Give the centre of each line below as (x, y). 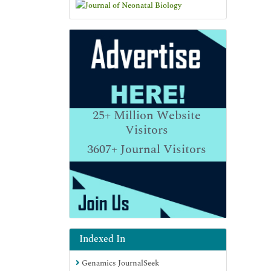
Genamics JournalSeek (119, 263)
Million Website (155, 115)
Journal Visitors (162, 149)
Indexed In (102, 239)
